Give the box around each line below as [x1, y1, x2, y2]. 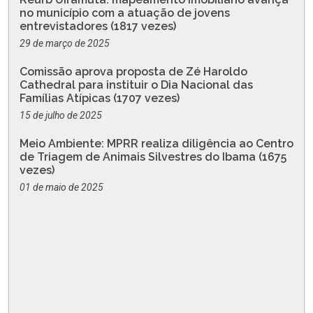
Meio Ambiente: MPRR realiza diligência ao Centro [20, 136, 293, 150]
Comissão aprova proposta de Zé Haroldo [20, 64, 247, 78]
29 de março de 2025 [20, 37, 110, 49]
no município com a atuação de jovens [20, 6, 230, 20]
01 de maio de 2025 [20, 181, 103, 193]
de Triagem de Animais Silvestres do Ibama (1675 [20, 150, 286, 163]
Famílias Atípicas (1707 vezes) [20, 91, 180, 105]
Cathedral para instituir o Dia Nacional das [20, 78, 253, 92]
